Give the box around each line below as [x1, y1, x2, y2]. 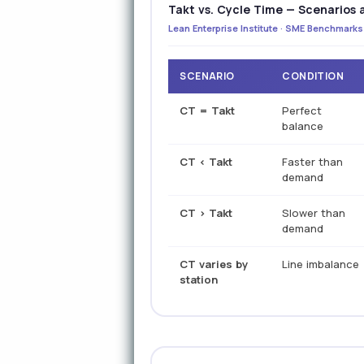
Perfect [282, 103, 323, 118]
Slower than [282, 206, 346, 220]
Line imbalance [282, 257, 360, 271]
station [180, 272, 219, 287]
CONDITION [282, 69, 344, 83]
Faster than [282, 154, 344, 169]
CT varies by [180, 257, 249, 271]
